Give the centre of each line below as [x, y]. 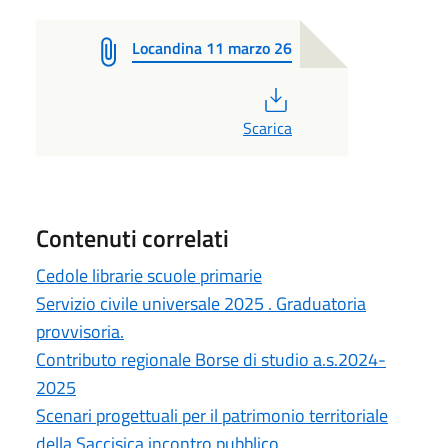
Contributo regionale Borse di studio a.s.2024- [211, 359]
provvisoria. [80, 331]
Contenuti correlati [132, 237]
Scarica [267, 127]
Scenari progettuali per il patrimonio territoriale [212, 415]
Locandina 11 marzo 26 [212, 47]
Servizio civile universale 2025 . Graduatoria [201, 303]
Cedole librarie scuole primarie [149, 275]
